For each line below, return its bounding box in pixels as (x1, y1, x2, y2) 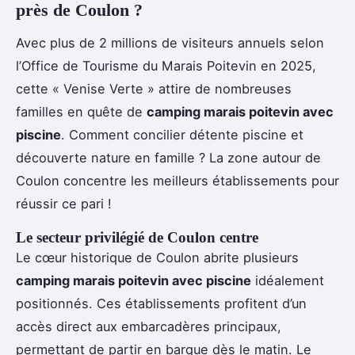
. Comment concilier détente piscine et (61, 126, 303, 143)
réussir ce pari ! (16, 195, 112, 212)
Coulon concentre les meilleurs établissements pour (16, 172, 339, 189)
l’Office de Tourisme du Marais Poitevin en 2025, (16, 57, 316, 74)
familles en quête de (16, 103, 147, 120)
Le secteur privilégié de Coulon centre (16, 228, 258, 246)
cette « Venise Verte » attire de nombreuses (16, 80, 292, 97)
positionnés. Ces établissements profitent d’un (16, 295, 307, 311)
